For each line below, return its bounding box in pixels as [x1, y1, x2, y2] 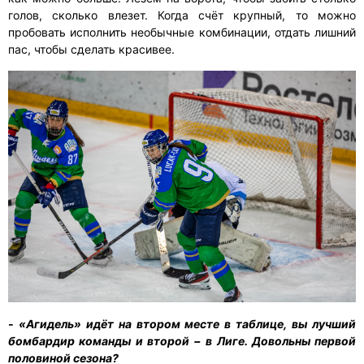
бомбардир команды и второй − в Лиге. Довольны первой [8, 333, 356, 348]
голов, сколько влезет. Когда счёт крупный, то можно [8, 7, 356, 22]
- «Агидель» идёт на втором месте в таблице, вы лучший [8, 316, 356, 331]
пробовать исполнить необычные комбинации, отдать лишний [8, 24, 356, 39]
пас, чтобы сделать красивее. [8, 41, 175, 56]
